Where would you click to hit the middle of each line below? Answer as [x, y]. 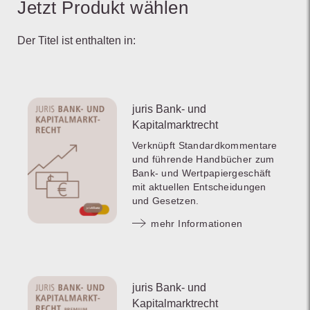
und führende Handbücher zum [203, 159]
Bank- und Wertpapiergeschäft [201, 173]
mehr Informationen [197, 224]
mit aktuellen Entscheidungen [199, 187]
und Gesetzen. [165, 201]
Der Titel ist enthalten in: [76, 41]
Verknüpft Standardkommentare [204, 146]
